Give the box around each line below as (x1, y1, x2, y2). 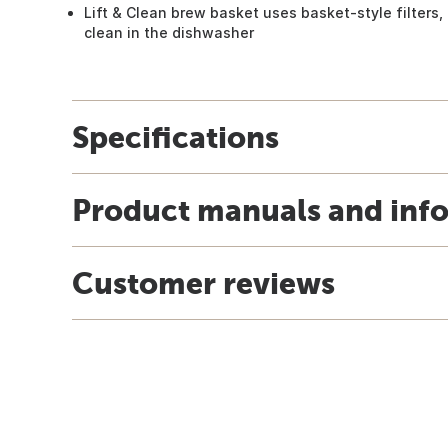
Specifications (72, 119, 279, 154)
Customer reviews (72, 265, 335, 300)
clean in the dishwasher (84, 23, 254, 41)
